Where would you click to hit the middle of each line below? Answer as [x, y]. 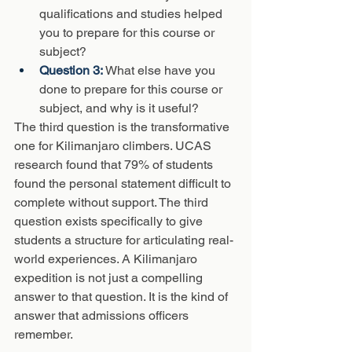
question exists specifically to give [110, 221]
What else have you [162, 70]
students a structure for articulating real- [124, 240]
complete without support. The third [113, 202]
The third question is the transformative [123, 127]
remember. [44, 334]
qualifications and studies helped [132, 14]
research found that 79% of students [115, 165]
